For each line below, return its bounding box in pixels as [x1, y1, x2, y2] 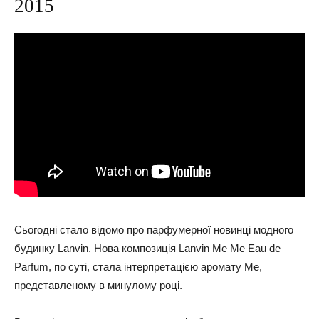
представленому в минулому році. [14, 279, 182, 291]
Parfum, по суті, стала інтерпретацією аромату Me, [14, 261, 262, 273]
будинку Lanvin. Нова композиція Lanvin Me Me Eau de [14, 242, 281, 254]
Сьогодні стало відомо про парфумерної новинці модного [14, 224, 293, 236]
